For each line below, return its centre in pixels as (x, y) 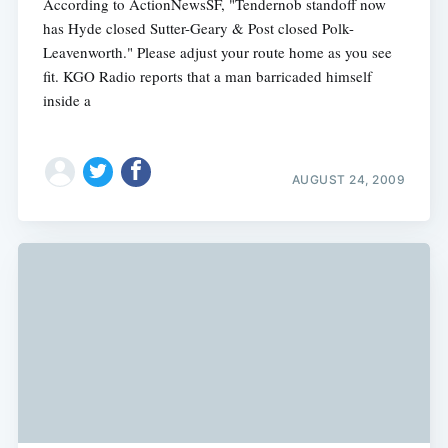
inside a (66, 99)
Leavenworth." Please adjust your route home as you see (217, 51)
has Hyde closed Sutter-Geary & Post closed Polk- (198, 27)
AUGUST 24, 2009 (348, 179)
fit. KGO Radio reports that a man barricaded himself (207, 75)
